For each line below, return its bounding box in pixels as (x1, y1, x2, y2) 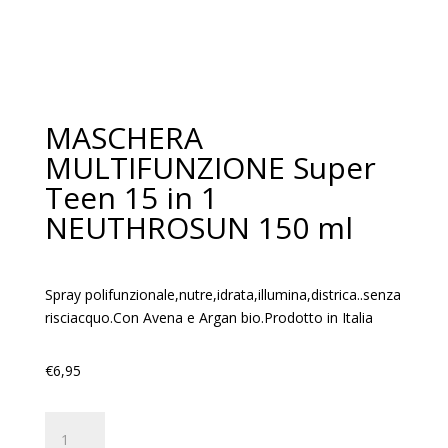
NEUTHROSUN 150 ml (44, 207, 353, 248)
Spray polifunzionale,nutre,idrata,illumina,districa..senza (44, 285, 401, 304)
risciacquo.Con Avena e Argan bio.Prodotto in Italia (44, 308, 373, 327)
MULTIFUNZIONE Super (44, 147, 376, 188)
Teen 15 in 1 (44, 177, 218, 218)
